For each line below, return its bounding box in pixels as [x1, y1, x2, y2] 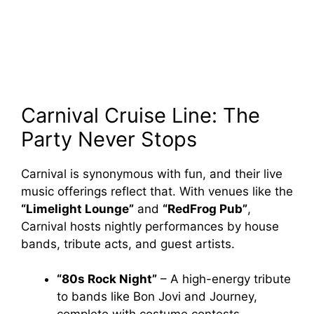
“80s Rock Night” [57, 272, 157, 287]
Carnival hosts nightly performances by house [21, 219, 279, 233]
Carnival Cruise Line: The [21, 102, 260, 128]
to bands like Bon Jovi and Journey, [57, 289, 257, 304]
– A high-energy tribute [157, 272, 291, 287]
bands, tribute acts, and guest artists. [21, 236, 235, 251]
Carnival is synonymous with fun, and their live [21, 166, 282, 181]
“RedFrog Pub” [163, 201, 247, 216]
